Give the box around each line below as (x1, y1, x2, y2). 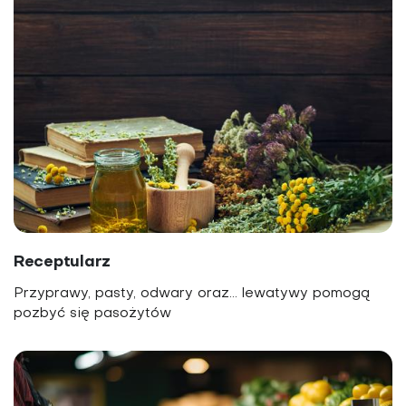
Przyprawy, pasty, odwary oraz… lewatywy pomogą (14, 287, 371, 301)
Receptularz (14, 255, 111, 271)
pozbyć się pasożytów (14, 307, 171, 321)
